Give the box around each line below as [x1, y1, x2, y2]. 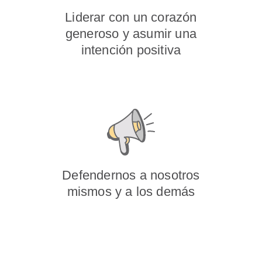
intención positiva [81, 43, 181, 57]
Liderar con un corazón [65, 10, 197, 25]
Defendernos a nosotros [62, 168, 200, 182]
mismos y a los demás [67, 184, 195, 199]
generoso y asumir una [65, 26, 197, 41]
